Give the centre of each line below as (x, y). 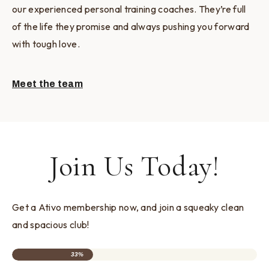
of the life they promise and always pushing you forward (131, 27)
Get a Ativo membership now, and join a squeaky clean (128, 207)
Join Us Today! (134, 167)
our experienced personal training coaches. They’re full (129, 9)
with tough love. (46, 44)
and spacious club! (51, 225)
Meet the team (47, 84)
